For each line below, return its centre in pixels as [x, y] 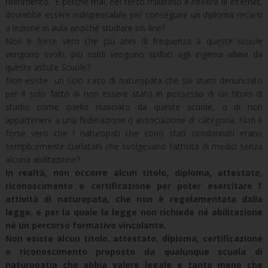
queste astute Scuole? [48, 67]
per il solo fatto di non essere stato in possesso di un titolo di [134, 93]
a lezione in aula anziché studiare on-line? [85, 28]
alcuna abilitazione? [42, 159]
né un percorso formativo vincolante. [87, 225]
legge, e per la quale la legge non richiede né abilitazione [134, 212]
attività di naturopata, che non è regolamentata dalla [134, 199]
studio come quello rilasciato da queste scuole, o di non [134, 106]
